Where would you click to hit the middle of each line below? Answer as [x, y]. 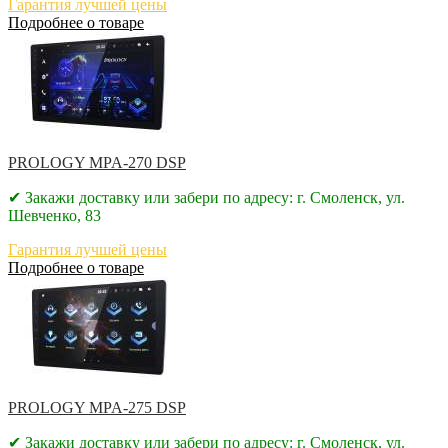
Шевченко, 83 [54, 215]
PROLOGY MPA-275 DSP [97, 407]
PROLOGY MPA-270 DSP [97, 162]
